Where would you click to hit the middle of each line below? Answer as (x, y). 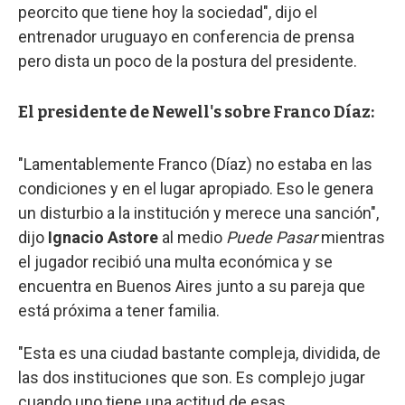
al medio (194, 237)
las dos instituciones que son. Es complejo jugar (192, 377)
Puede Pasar (273, 237)
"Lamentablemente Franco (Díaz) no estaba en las (195, 164)
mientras (353, 237)
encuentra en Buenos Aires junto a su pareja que (192, 286)
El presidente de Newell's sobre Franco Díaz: (196, 112)
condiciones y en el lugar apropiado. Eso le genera (196, 188)
